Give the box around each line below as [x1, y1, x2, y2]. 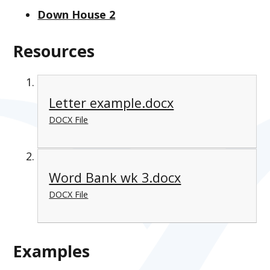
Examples [13, 240, 90, 263]
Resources [13, 39, 95, 62]
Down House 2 [37, 7, 116, 22]
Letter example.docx [49, 94, 174, 112]
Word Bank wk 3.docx [49, 168, 181, 186]
